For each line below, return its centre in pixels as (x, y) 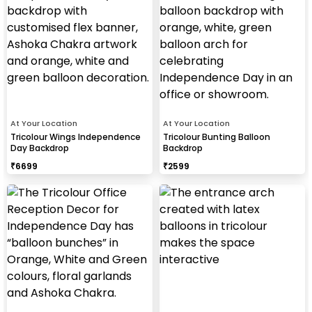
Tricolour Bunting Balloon (217, 136)
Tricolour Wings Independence (76, 136)
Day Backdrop (40, 148)
